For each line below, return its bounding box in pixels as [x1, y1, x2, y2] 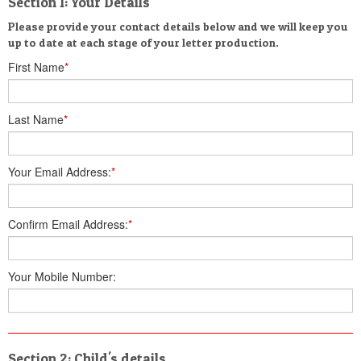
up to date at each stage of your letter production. [8, 35, 279, 49]
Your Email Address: [8, 164, 111, 180]
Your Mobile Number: [8, 268, 116, 284]
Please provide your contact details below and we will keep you [8, 19, 348, 33]
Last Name [8, 111, 64, 127]
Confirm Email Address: [8, 216, 128, 232]
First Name [8, 59, 64, 75]
